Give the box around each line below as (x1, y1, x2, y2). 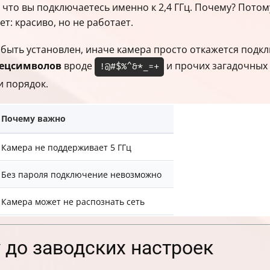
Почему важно (1, 113, 66, 124)
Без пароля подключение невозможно (1, 169, 162, 180)
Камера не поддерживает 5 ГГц (1, 142, 131, 153)
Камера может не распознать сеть (1, 196, 145, 207)
